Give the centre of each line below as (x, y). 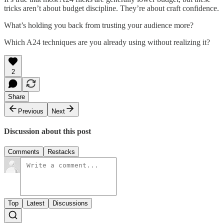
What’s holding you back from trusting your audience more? (99, 25)
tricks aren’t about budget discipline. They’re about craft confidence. (111, 8)
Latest (35, 203)
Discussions (70, 203)
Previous (31, 111)
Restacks (61, 152)
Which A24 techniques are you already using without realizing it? (107, 42)
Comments (24, 152)
